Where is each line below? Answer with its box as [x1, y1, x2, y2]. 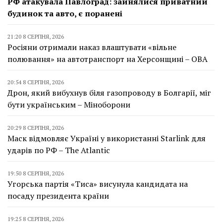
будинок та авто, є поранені [7, 7, 122, 19]
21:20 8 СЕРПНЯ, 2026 [7, 32, 64, 40]
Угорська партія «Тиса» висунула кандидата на [7, 178, 188, 189]
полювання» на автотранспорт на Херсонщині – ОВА [7, 53, 208, 64]
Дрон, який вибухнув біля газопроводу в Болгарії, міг [7, 87, 211, 98]
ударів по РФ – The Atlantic [7, 144, 110, 156]
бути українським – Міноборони [7, 99, 130, 110]
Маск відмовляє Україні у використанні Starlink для [7, 132, 206, 144]
